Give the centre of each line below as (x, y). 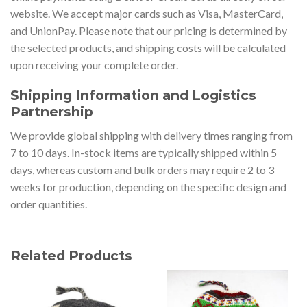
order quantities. (49, 204)
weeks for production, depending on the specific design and (148, 187)
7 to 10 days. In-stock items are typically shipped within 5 (144, 153)
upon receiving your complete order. (94, 64)
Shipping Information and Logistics (133, 96)
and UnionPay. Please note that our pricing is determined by (149, 30)
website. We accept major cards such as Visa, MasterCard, (147, 13)
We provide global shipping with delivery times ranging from (151, 136)
